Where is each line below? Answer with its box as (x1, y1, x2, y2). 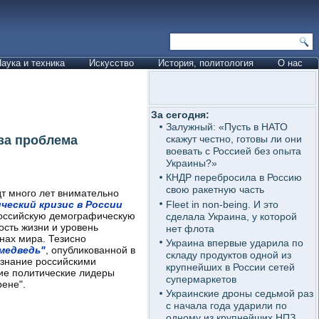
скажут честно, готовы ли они (165, 133, 302, 145)
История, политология (158, 58, 253, 68)
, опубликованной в (46, 244, 135, 256)
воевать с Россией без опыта (165, 145, 301, 157)
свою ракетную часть (165, 184, 264, 196)
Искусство (89, 58, 134, 68)
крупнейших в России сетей (165, 261, 295, 273)
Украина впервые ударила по (165, 236, 303, 249)
